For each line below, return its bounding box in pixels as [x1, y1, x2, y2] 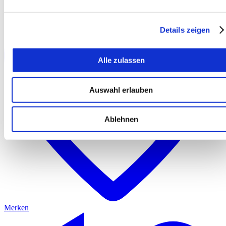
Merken [4, 203, 29, 212]
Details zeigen [159, 25, 210, 34]
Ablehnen [104, 115, 138, 124]
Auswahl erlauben [89, 85, 153, 94]
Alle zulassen [97, 55, 145, 65]
